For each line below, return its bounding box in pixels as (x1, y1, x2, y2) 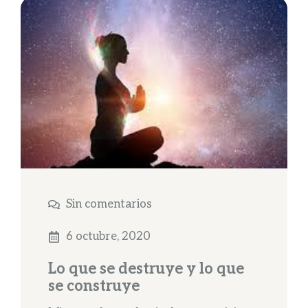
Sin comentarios (65, 197, 152, 212)
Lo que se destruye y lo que (48, 260, 244, 278)
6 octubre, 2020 (65, 230, 151, 244)
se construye (48, 277, 140, 296)
